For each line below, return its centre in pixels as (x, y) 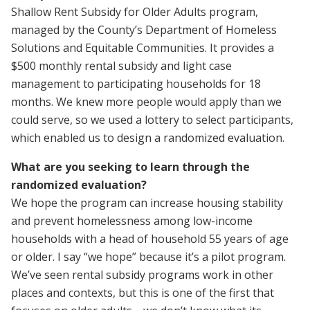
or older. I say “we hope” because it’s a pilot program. (148, 256)
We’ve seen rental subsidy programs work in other (142, 274)
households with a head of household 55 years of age (150, 238)
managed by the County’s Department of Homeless (144, 29)
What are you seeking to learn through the (130, 166)
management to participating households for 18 (136, 83)
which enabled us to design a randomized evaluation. (148, 137)
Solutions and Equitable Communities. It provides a (143, 47)
